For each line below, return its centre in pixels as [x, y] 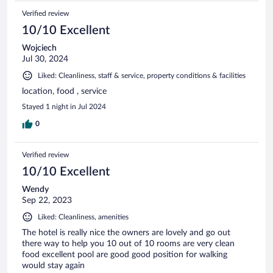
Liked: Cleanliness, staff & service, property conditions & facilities [142, 75]
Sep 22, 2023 [47, 200]
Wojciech [39, 48]
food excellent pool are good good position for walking [125, 254]
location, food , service [64, 91]
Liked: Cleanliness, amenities [83, 217]
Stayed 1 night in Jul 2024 [64, 106]
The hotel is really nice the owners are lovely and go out [126, 232]
